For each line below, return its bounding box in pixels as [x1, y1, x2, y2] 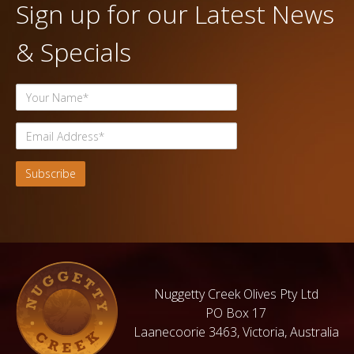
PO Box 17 [205, 304, 266, 322]
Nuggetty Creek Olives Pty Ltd [153, 285, 318, 303]
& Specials [16, 35, 131, 70]
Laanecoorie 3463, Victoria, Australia [133, 323, 339, 341]
